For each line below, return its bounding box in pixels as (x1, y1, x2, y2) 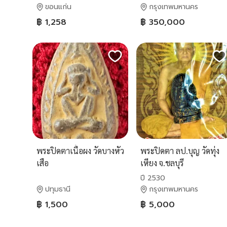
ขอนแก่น (45, 2, 71, 13)
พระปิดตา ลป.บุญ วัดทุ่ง (140, 145, 220, 156)
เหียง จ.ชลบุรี (140, 157, 184, 168)
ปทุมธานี (45, 183, 70, 195)
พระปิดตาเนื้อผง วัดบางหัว (36, 145, 124, 156)
